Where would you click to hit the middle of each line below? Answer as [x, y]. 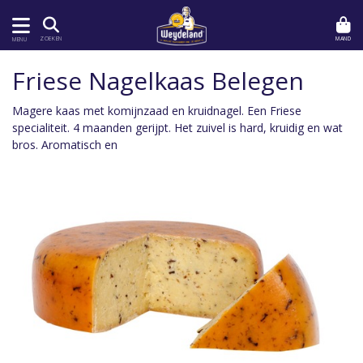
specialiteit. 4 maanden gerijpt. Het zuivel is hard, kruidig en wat [177, 128]
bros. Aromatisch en [65, 145]
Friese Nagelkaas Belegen [158, 81]
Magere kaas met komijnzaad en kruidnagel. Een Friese [157, 111]
